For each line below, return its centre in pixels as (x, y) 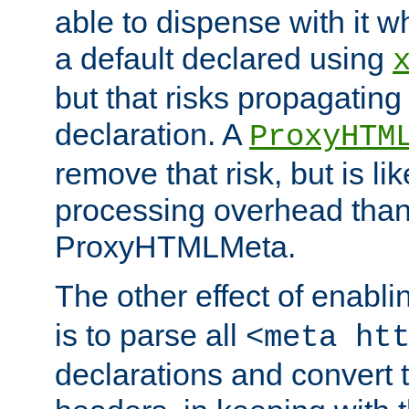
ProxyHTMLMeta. (175, 247)
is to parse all (150, 336)
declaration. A (152, 135)
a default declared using (224, 59)
